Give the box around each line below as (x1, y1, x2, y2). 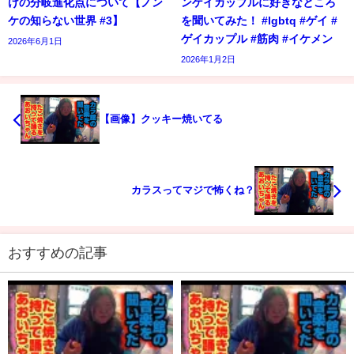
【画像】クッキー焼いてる (100, 114, 223, 125)
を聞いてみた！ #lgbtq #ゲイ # (181, 15, 337, 27)
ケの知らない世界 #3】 (8, 15, 123, 27)
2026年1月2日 (181, 55, 235, 65)
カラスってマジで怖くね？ (131, 184, 254, 195)
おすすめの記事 (8, 245, 107, 260)
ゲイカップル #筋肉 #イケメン (181, 33, 333, 45)
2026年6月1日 (8, 36, 62, 47)
